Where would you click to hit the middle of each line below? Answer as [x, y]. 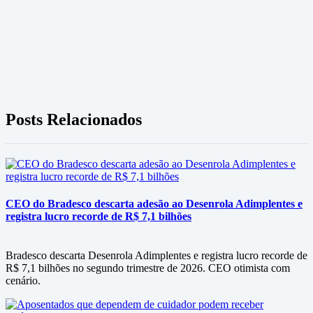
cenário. [23, 280]
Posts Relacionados [74, 120]
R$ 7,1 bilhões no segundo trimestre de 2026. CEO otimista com [148, 268]
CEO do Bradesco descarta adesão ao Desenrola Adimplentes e [154, 204]
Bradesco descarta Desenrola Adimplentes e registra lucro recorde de [156, 255]
